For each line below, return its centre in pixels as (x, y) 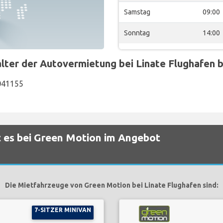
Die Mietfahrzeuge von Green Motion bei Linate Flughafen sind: (111, 185)
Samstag (137, 12)
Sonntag (137, 33)
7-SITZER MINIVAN (63, 210)
